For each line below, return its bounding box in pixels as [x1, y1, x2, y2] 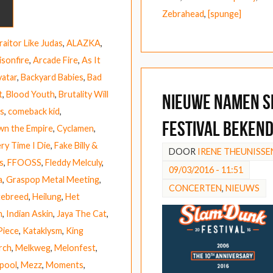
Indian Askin [6, 208, 53, 219]
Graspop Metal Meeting [6, 174, 99, 185]
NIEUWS [225, 183, 260, 194]
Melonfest [54, 242, 96, 253]
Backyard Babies [21, 71, 83, 82]
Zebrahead [161, 8, 204, 19]
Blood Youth [6, 88, 55, 99]
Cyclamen [57, 122, 94, 133]
